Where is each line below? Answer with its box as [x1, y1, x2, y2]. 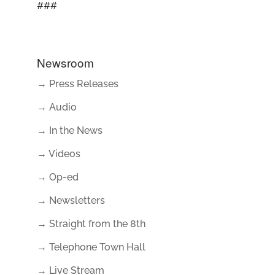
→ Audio [36, 101, 77, 113]
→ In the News [36, 125, 103, 136]
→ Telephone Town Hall [36, 241, 145, 253]
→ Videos [36, 148, 80, 160]
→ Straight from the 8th [36, 218, 145, 230]
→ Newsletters [36, 195, 105, 206]
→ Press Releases [36, 78, 118, 90]
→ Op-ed [36, 171, 79, 183]
